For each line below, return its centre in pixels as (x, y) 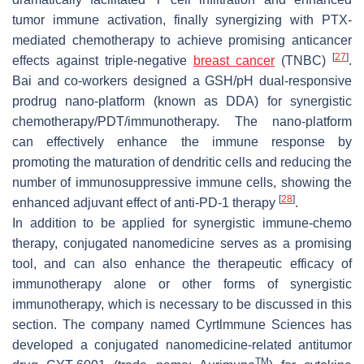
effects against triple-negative (103, 60)
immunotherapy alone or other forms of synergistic (182, 284)
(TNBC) (303, 60)
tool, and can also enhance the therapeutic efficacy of (182, 263)
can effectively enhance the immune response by (182, 141)
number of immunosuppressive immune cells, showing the (182, 182)
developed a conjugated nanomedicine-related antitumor (182, 344)
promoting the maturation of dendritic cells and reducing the (182, 162)
